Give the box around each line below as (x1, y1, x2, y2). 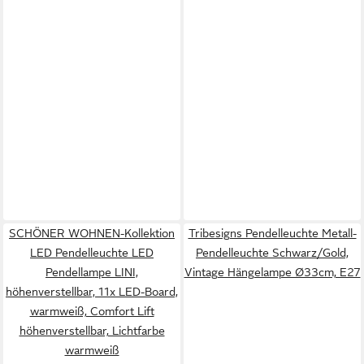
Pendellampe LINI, (45, 266, 138, 279)
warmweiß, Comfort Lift (29, 305, 154, 318)
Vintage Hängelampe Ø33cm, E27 (184, 266, 361, 279)
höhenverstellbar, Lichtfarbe (19, 324, 165, 337)
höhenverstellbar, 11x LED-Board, (6, 285, 178, 298)
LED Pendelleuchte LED (30, 246, 154, 259)
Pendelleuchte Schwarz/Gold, (196, 246, 349, 259)
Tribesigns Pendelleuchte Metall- (188, 227, 357, 240)
